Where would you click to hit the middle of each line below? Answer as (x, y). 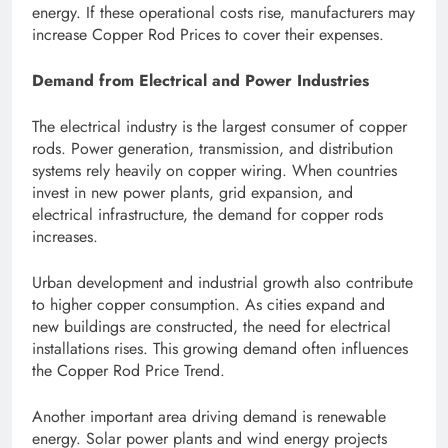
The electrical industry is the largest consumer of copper (219, 127)
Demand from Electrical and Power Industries (200, 81)
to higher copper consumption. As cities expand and (208, 305)
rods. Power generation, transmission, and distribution (212, 149)
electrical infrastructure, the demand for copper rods (207, 215)
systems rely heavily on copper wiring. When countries (214, 171)
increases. (65, 237)
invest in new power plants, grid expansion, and (192, 193)
